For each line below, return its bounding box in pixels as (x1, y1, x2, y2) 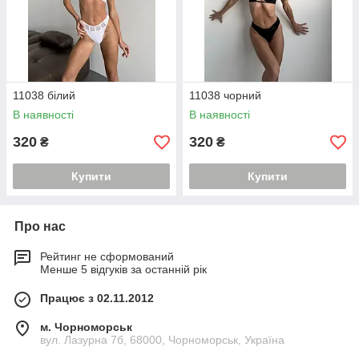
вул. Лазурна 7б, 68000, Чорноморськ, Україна (40, 333, 284, 347)
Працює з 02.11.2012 (40, 292, 154, 305)
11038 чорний (189, 89, 261, 103)
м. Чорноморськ (40, 321, 132, 334)
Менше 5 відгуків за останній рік (40, 263, 207, 276)
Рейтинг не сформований (40, 250, 174, 264)
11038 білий (13, 89, 75, 103)
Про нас (14, 220, 66, 234)
